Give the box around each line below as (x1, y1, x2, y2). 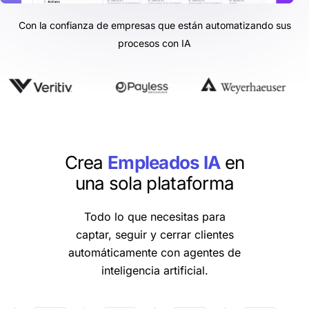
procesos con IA (118, 37, 191, 49)
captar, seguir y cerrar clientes (75, 227, 234, 241)
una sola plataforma (74, 172, 235, 194)
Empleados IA (108, 151, 221, 173)
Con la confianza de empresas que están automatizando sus (18, 19, 291, 31)
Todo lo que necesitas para (83, 209, 226, 223)
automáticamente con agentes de (68, 245, 241, 259)
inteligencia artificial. (101, 263, 208, 277)
